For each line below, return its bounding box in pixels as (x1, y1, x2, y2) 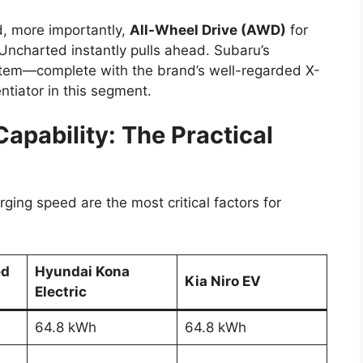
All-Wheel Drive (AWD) (130, 21, 286, 38)
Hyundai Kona (34, 263, 130, 280)
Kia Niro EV (184, 272, 261, 289)
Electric (34, 283, 87, 300)
